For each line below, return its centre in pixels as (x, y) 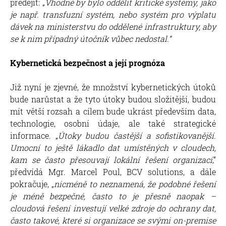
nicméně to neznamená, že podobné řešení (135, 184)
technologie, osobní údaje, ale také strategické (113, 123)
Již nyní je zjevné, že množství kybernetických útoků (113, 87)
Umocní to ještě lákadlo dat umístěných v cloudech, (113, 147)
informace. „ (34, 135)
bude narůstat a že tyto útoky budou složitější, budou (113, 99)
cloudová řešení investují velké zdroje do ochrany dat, (113, 208)
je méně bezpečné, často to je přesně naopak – (113, 196)
